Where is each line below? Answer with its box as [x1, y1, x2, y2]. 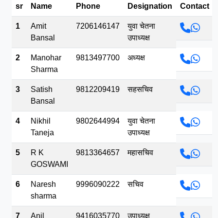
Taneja [31, 128, 54, 137]
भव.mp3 [32, 7, 57, 16]
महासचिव [127, 148, 153, 157]
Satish [31, 85, 53, 93]
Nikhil [31, 116, 51, 125]
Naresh [31, 180, 56, 188]
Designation [127, 1, 172, 10]
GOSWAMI [31, 160, 68, 168]
